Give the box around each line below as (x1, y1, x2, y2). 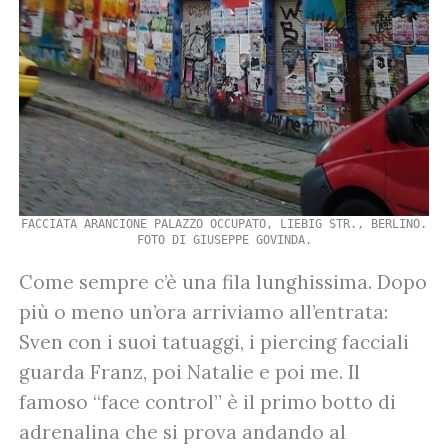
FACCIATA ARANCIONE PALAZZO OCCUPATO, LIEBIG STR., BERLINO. (21, 216, 427, 231)
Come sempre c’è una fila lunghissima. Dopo (19, 269, 427, 294)
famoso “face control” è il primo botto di (19, 389, 396, 414)
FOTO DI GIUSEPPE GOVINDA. (136, 232, 312, 247)
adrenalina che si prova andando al (19, 419, 346, 444)
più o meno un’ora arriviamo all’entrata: (19, 299, 388, 324)
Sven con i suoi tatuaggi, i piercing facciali (19, 329, 409, 354)
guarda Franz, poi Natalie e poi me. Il (19, 359, 360, 384)
